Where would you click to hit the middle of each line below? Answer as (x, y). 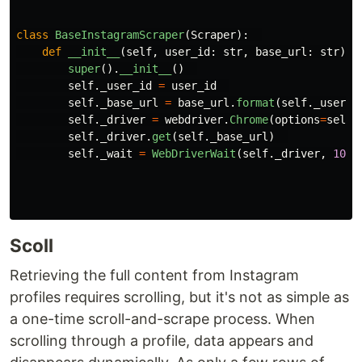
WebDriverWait (194, 154)
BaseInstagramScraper (120, 35)
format (255, 103)
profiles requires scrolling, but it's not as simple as (179, 297)
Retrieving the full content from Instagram (154, 275)
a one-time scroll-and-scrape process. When (162, 319)
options (297, 120)
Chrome (249, 120)
